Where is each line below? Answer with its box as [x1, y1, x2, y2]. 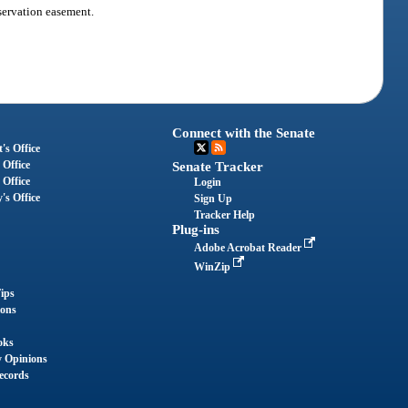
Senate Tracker [172, 159, 264, 175]
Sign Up [194, 192, 233, 206]
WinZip [194, 260, 234, 274]
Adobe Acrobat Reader [194, 241, 305, 255]
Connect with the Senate [172, 126, 316, 141]
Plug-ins [172, 222, 220, 238]
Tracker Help [194, 209, 256, 222]
